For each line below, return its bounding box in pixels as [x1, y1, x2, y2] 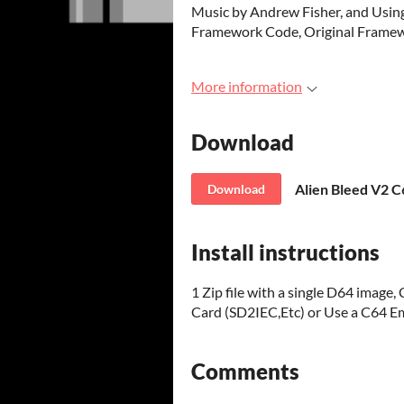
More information [191, 78, 302, 95]
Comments [191, 358, 299, 385]
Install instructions [191, 238, 380, 265]
